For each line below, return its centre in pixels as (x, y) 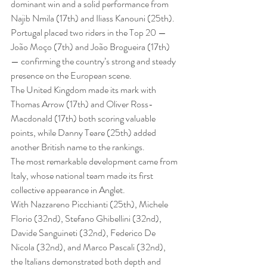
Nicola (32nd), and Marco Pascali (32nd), (89, 247)
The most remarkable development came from (95, 161)
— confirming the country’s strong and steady (94, 61)
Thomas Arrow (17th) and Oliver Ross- (82, 104)
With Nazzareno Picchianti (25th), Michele (90, 204)
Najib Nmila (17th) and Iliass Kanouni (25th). (93, 18)
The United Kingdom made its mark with (84, 89)
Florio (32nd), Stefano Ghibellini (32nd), (87, 218)
